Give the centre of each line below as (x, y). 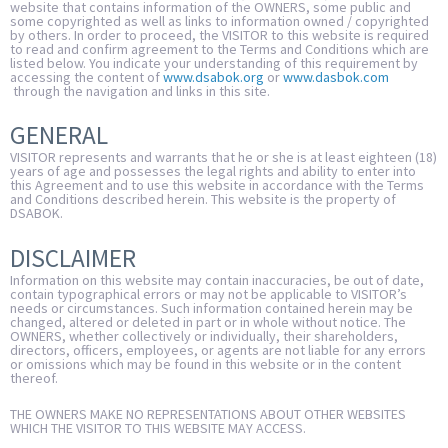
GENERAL (59, 135)
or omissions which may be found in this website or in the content (205, 363)
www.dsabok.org (213, 77)
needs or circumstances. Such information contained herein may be (211, 307)
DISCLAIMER (73, 257)
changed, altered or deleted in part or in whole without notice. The (208, 321)
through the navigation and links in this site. (140, 91)
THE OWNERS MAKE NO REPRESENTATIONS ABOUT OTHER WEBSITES (208, 414)
